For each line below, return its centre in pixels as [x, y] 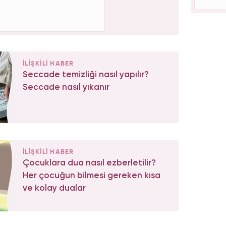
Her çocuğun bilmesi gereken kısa [92, 176]
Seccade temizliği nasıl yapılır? [86, 75]
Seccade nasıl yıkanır [66, 88]
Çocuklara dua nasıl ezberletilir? [89, 163]
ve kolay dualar [54, 189]
